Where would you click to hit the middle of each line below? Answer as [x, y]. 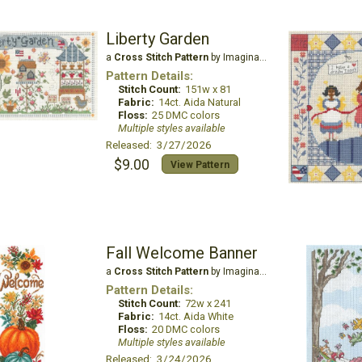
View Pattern [200, 165]
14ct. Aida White [196, 316]
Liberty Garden [157, 39]
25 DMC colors [185, 115]
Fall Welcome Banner [181, 253]
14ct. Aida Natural [199, 102]
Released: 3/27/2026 [158, 145]
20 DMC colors [185, 329]
